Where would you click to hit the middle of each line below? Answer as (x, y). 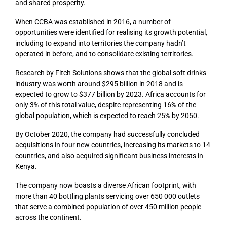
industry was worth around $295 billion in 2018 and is (99, 83)
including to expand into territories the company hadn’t (101, 43)
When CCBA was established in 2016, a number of (93, 22)
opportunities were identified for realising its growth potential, (111, 32)
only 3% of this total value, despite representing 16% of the (106, 105)
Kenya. (26, 166)
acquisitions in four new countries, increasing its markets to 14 (113, 145)
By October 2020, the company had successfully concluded (107, 135)
